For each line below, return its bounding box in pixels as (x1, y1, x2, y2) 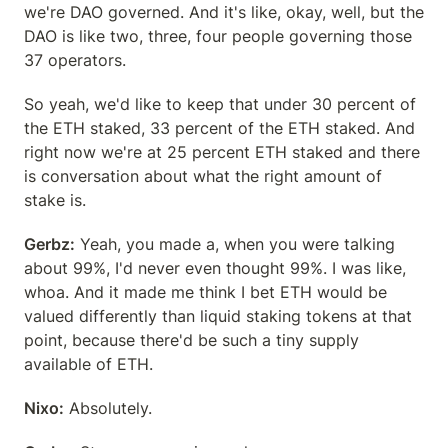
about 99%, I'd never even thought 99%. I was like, (24, 258, 406, 278)
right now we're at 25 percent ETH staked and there (24, 142, 420, 162)
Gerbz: (24, 234, 75, 254)
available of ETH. (24, 354, 153, 374)
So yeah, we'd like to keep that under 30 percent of (24, 94, 416, 114)
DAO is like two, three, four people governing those (24, 26, 412, 46)
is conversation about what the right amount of (24, 166, 382, 186)
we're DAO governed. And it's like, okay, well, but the (24, 2, 424, 22)
